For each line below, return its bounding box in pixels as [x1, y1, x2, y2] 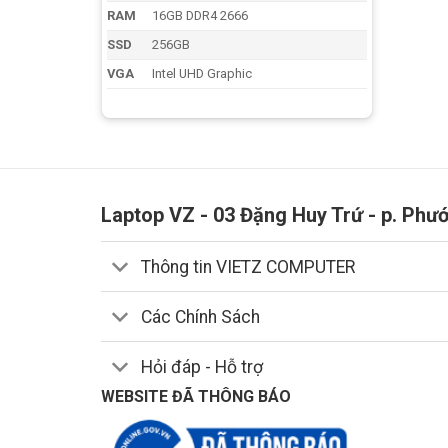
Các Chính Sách [141, 306, 261, 327]
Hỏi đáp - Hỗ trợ [141, 356, 264, 377]
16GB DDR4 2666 [152, 7, 249, 23]
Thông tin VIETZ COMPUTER [141, 256, 356, 277]
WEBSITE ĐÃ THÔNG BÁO [100, 386, 291, 406]
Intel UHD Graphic [152, 65, 253, 81]
